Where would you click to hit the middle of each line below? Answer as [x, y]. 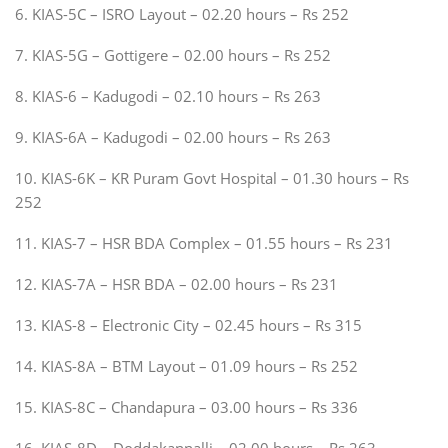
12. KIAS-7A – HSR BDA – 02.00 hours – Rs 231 [176, 283]
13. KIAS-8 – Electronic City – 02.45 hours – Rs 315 [188, 324]
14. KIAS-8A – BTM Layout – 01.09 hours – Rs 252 [186, 365]
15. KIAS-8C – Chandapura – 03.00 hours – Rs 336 [186, 406]
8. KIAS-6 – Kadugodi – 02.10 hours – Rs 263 [168, 95]
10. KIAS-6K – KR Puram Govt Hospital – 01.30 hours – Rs [212, 177]
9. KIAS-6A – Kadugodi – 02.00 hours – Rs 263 [173, 136]
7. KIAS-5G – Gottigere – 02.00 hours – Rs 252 [173, 54]
